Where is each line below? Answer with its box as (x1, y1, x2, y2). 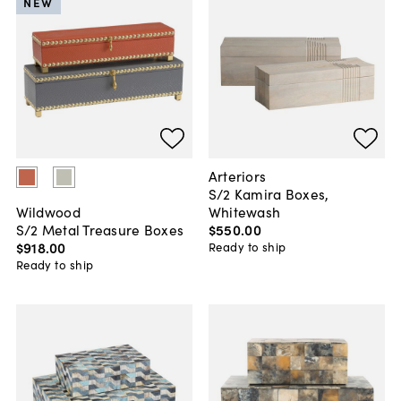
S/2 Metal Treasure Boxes (15, 219, 184, 240)
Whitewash (208, 201, 281, 222)
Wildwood (15, 201, 81, 222)
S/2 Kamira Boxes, (208, 183, 329, 204)
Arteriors (208, 166, 267, 186)
